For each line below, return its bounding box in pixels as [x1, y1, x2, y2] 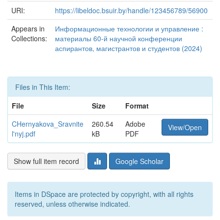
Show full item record [14, 156, 79, 166]
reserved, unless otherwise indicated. [15, 199, 130, 209]
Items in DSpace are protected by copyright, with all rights [15, 189, 193, 199]
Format [125, 101, 149, 110]
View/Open [168, 122, 202, 132]
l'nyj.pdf [12, 129, 35, 138]
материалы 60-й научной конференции [55, 33, 182, 43]
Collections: [11, 33, 47, 43]
